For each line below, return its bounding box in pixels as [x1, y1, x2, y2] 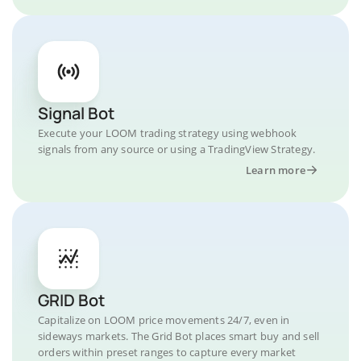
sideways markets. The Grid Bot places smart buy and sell [38, 329, 320, 343]
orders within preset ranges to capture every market [38, 345, 297, 359]
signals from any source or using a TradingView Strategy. [38, 142, 316, 156]
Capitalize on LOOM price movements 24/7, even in [38, 313, 290, 327]
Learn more [246, 163, 305, 177]
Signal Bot [38, 102, 114, 124]
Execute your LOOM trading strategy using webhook [38, 126, 297, 140]
